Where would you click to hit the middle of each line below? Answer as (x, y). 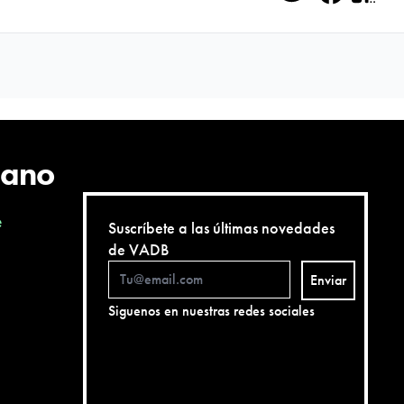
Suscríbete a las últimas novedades (221, 228)
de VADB (138, 249)
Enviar (328, 280)
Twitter (317, 20)
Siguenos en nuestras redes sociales (211, 311)
